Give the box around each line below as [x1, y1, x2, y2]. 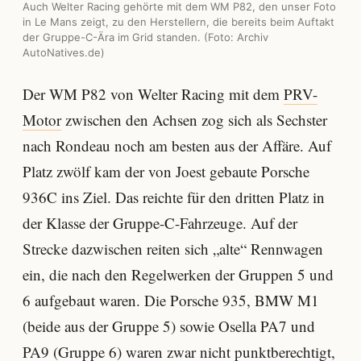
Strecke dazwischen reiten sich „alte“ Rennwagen [23, 238, 323, 259]
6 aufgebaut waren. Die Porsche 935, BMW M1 [23, 289, 319, 310]
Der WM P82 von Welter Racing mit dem [23, 83, 284, 104]
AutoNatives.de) [23, 45, 105, 59]
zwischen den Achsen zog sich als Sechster [61, 109, 327, 130]
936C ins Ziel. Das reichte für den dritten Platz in [23, 186, 325, 207]
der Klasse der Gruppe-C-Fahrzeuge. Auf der [23, 212, 297, 233]
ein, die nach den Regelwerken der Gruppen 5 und [23, 263, 334, 284]
